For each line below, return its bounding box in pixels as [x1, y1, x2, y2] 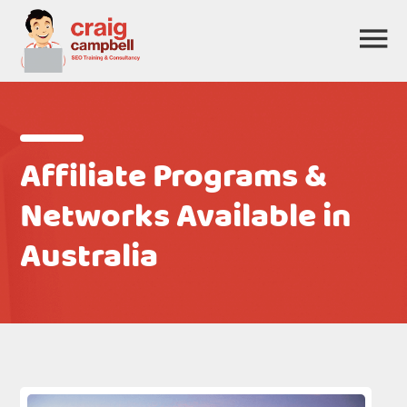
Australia [20, 231, 159, 284]
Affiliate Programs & [20, 151, 328, 204]
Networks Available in [20, 191, 352, 244]
